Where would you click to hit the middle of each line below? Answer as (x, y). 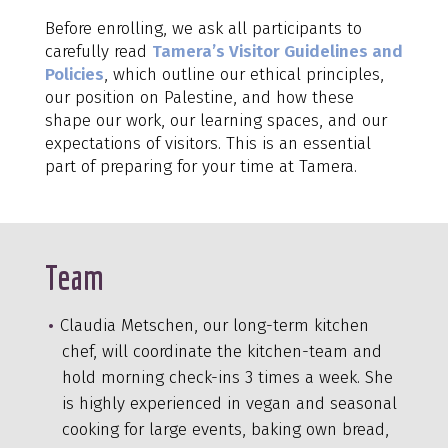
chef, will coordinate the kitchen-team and (221, 351)
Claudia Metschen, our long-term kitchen (214, 325)
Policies (74, 74)
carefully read (98, 51)
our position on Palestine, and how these (199, 97)
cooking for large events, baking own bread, (225, 429)
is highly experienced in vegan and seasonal (229, 403)
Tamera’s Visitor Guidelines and (277, 51)
